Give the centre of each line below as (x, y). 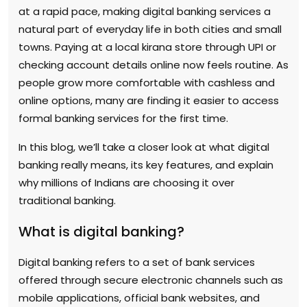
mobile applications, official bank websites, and (139, 297)
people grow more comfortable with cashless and (147, 82)
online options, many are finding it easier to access (149, 100)
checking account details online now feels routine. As (153, 64)
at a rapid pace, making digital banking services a (145, 11)
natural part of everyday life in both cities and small (150, 29)
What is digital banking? (101, 231)
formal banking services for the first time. (123, 118)
